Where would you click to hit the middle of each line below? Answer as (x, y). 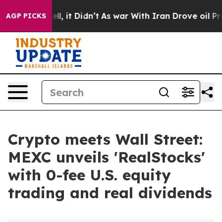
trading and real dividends (110, 193)
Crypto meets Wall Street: (105, 139)
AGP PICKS (26, 16)
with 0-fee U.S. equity (89, 175)
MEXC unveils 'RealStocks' (107, 157)
